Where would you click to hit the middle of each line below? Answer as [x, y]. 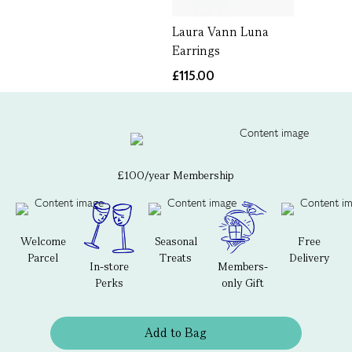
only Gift [242, 282]
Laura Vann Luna [221, 32]
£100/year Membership [176, 175]
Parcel [43, 258]
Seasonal [176, 241]
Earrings [196, 51]
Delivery [309, 258]
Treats [176, 258]
